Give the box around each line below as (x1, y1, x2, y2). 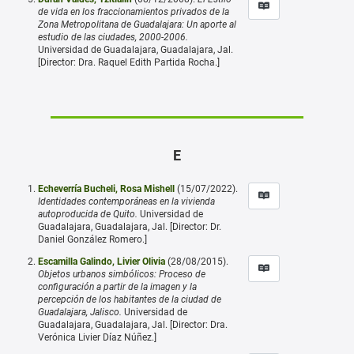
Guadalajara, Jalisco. (38, 306, 122, 318)
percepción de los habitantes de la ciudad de (38, 293, 221, 305)
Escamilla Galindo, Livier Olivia (38, 255, 165, 267)
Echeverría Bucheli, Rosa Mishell (38, 183, 175, 194)
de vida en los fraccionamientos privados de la (38, 6, 229, 17)
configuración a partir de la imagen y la (38, 281, 197, 292)
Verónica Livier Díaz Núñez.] (38, 331, 156, 343)
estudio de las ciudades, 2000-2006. (38, 31, 188, 43)
